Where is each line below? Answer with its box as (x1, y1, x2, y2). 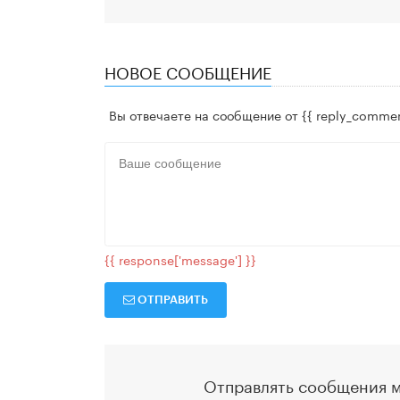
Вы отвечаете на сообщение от (108, 104, 298, 124)
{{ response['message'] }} (104, 249, 256, 270)
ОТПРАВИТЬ (137, 294, 209, 306)
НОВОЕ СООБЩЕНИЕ (104, 58, 271, 84)
